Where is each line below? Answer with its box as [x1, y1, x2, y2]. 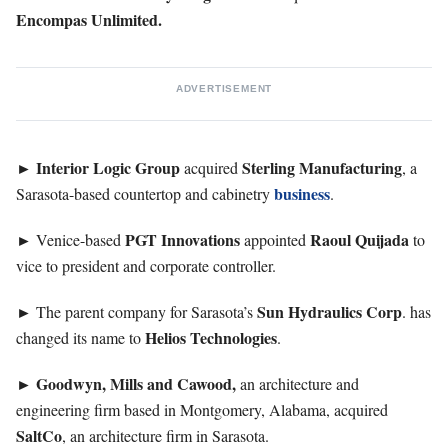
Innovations [161, 227, 240, 251]
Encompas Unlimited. [16, 7, 162, 31]
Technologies [190, 325, 277, 349]
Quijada [355, 227, 409, 251]
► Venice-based [16, 228, 125, 250]
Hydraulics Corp [288, 299, 402, 323]
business [274, 181, 330, 205]
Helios [145, 325, 186, 349]
